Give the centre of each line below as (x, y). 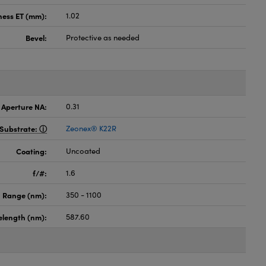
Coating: (32, 151)
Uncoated (83, 151)
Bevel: (37, 37)
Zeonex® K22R (91, 128)
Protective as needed (103, 37)
